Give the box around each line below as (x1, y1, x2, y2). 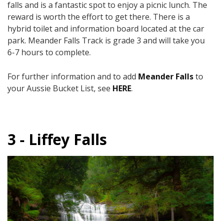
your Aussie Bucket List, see (7, 83, 112, 94)
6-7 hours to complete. (7, 47, 91, 58)
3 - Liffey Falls (7, 129, 111, 150)
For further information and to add (7, 71, 138, 82)
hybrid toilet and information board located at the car (7, 23, 204, 35)
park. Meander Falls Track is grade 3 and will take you (7, 35, 205, 46)
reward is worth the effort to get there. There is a (7, 11, 190, 23)
